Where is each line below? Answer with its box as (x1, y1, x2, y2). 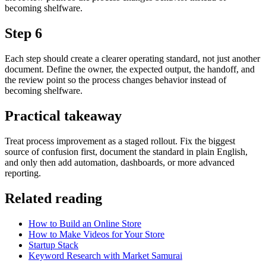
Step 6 (5, 26, 42, 42)
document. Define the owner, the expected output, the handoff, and (5, 64, 255, 75)
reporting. (5, 167, 41, 178)
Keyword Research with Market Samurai (28, 250, 182, 261)
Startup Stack (28, 239, 78, 250)
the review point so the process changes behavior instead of (5, 75, 226, 85)
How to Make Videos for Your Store (28, 229, 164, 239)
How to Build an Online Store (28, 218, 141, 229)
